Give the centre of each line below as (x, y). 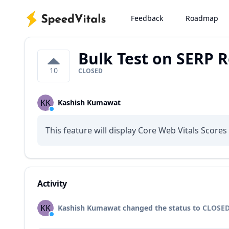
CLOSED (90, 71)
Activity (52, 184)
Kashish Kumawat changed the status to (130, 208)
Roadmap (202, 18)
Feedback (147, 18)
